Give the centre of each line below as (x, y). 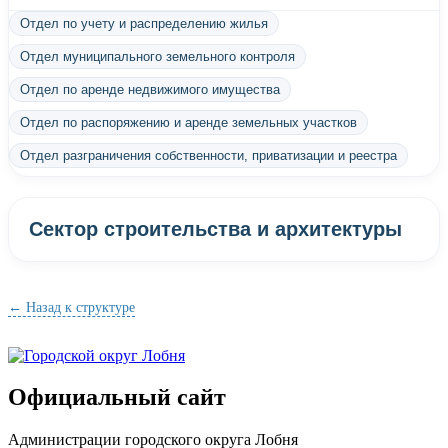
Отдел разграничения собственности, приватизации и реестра (208, 155)
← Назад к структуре (71, 307)
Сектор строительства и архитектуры (215, 228)
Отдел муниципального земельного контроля (157, 56)
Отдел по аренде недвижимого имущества (150, 89)
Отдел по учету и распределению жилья (144, 23)
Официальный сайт (117, 397)
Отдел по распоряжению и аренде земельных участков (188, 122)
